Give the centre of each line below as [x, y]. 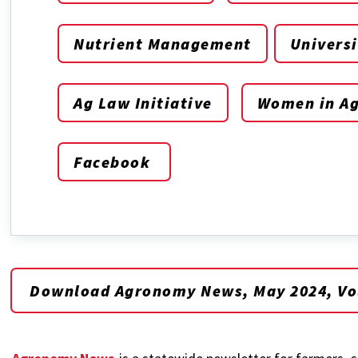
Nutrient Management [163, 43]
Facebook [114, 161]
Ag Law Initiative [143, 102]
